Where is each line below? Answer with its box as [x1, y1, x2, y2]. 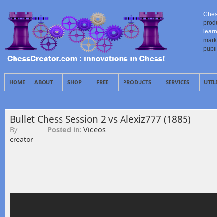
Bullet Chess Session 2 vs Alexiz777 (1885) [10, 113, 191, 125]
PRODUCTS [123, 78, 151, 86]
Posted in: [47, 125, 83, 134]
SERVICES [166, 78, 189, 86]
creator [10, 135, 33, 144]
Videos [83, 125, 106, 134]
